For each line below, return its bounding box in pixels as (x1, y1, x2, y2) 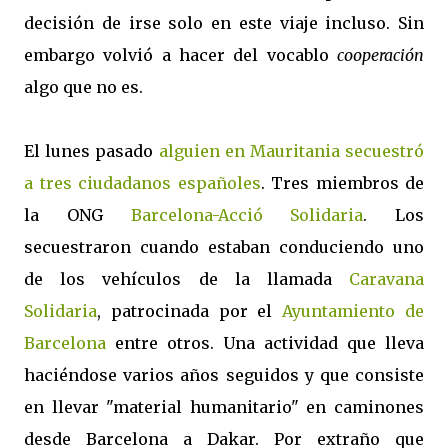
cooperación (337, 45, 424, 65)
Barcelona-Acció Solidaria (130, 205, 364, 225)
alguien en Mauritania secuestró (158, 141, 424, 161)
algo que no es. (24, 77, 143, 97)
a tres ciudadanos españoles (24, 173, 261, 193)
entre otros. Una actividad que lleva (106, 333, 424, 353)
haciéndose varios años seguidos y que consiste (24, 365, 424, 385)
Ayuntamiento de (282, 301, 425, 321)
